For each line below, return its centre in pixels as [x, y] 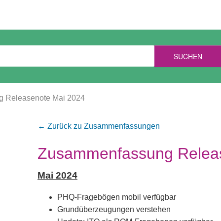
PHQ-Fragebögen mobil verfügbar [117, 197]
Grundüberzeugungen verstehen [114, 209]
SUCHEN [188, 56]
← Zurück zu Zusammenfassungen [99, 126]
